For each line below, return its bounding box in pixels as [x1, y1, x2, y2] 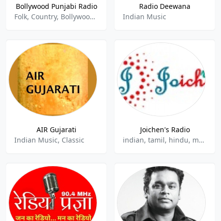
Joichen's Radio [140, 125, 190, 134]
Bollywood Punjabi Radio [15, 1, 97, 11]
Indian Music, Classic [14, 135, 84, 145]
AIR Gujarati [36, 125, 76, 134]
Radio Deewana [139, 1, 190, 11]
